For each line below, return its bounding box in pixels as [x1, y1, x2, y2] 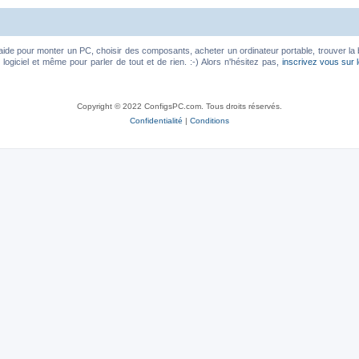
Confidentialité [130, 116, 183, 125]
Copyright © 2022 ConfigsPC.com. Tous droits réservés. [77, 102, 282, 111]
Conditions [190, 116, 229, 125]
